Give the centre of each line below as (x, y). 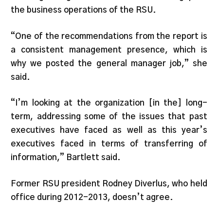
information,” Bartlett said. (66, 158)
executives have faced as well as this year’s (109, 130)
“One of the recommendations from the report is (109, 36)
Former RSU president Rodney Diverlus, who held (109, 183)
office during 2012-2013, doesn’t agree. (92, 197)
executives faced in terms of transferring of (109, 144)
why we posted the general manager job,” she (109, 63)
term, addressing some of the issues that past (109, 117)
